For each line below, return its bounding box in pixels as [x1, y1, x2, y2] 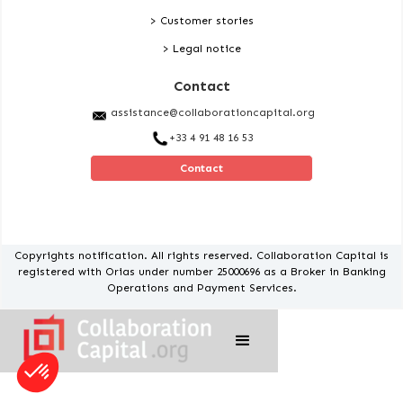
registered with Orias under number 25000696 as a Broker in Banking [17, 265, 386, 278]
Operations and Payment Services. [106, 282, 297, 294]
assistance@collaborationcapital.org [111, 106, 315, 119]
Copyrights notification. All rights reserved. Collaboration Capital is [14, 249, 389, 262]
